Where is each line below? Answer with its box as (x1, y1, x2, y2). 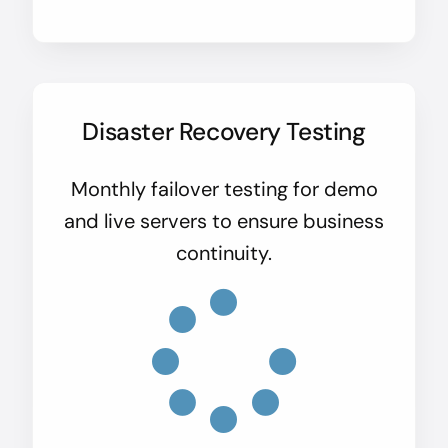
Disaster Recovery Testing (82, 116, 366, 149)
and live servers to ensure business (64, 208, 384, 235)
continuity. (176, 240, 272, 267)
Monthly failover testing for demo (70, 176, 378, 203)
